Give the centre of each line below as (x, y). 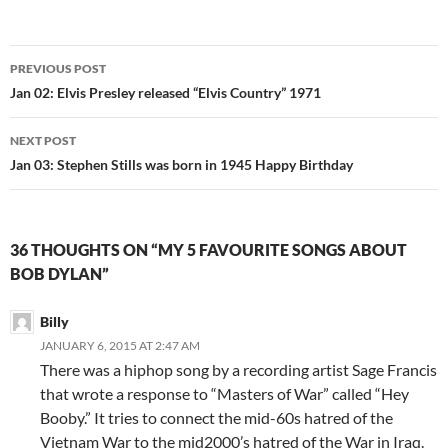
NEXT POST (43, 141)
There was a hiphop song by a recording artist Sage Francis (238, 370)
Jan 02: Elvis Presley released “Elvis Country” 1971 (165, 93)
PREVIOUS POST (58, 69)
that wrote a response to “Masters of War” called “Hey (224, 394)
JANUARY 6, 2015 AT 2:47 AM (120, 346)
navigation (71, 96)
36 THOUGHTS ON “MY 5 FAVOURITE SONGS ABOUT (208, 250)
